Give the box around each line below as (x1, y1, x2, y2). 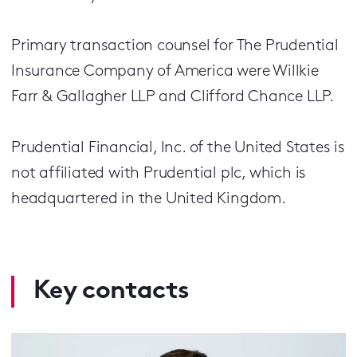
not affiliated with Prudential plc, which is (11, 166, 307, 182)
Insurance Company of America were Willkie (11, 64, 319, 80)
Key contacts (33, 279, 190, 304)
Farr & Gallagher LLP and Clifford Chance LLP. (11, 89, 334, 105)
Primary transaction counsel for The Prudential (11, 38, 339, 54)
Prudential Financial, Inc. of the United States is (11, 140, 345, 156)
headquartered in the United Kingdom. (11, 191, 286, 207)
